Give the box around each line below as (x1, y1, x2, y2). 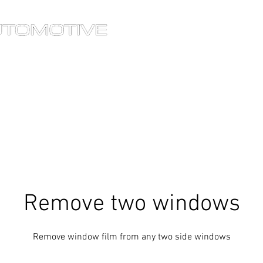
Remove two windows (23, 190, 240, 218)
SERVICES (183, 41, 223, 50)
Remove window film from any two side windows (32, 231, 231, 243)
